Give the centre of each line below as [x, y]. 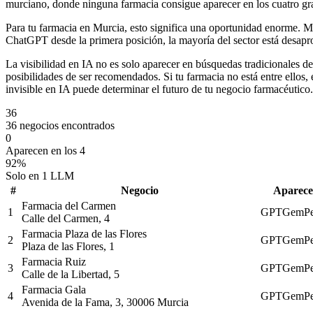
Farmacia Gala [54, 289]
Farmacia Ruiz [54, 261]
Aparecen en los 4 [45, 150]
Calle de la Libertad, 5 [71, 274]
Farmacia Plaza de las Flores [84, 233]
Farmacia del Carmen [69, 205]
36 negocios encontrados [60, 125]
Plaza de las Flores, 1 [68, 246]
